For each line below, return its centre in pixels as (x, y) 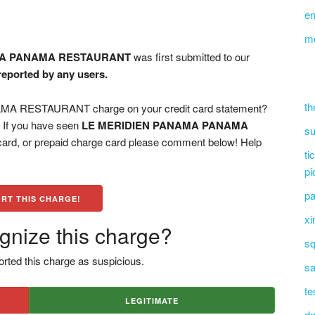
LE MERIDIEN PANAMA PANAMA (165, 125)
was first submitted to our (191, 57)
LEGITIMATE (152, 301)
